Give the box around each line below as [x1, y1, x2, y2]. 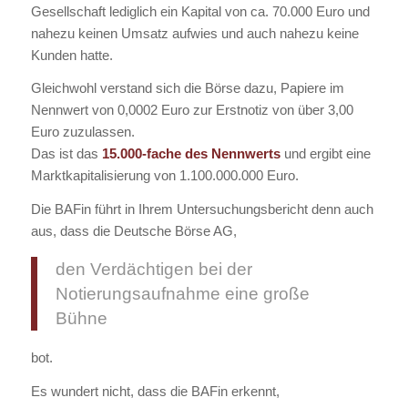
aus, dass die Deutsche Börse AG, [30, 223, 237, 239]
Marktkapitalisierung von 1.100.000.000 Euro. [30, 168, 299, 184]
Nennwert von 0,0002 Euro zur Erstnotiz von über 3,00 [30, 102, 353, 118]
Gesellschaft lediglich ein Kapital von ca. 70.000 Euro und [30, 3, 370, 19]
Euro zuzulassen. [30, 124, 135, 140]
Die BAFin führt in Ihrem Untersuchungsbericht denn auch [30, 201, 373, 217]
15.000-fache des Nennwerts [101, 146, 280, 162]
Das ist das [30, 146, 102, 162]
